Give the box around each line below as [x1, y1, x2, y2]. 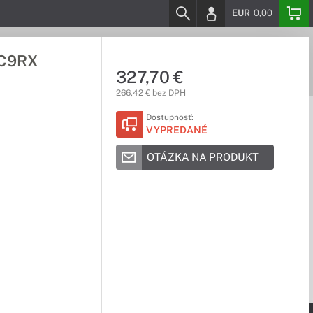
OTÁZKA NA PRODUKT [146, 151, 259, 163]
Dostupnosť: [145, 112, 194, 122]
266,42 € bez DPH [115, 88, 186, 98]
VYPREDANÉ [145, 124, 208, 136]
